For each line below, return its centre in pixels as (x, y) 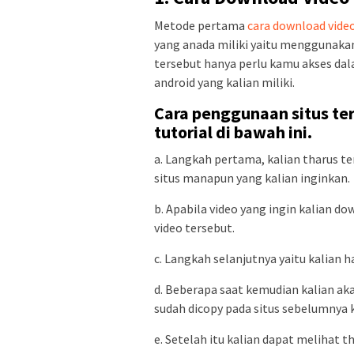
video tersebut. (194, 227)
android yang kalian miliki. (224, 82)
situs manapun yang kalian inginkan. (252, 177)
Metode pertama (201, 25)
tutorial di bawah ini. (233, 132)
